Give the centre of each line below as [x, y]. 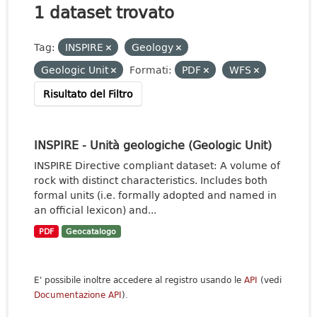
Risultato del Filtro [88, 94]
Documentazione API [78, 295]
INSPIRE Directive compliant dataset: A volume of [157, 165]
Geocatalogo [91, 231]
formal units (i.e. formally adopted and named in [155, 195]
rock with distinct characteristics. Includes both [151, 180]
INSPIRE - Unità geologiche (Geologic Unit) [153, 145]
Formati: [151, 70]
